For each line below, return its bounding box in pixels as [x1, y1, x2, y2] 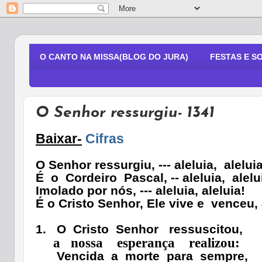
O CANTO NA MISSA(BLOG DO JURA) [40, 52, 188, 61]
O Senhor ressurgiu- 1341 [36, 105, 215, 121]
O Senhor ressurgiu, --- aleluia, [36, 158, 217, 172]
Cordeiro [65, 171, 117, 185]
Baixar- [36, 132, 82, 147]
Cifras [85, 132, 124, 147]
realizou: [189, 236, 240, 251]
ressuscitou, [169, 222, 243, 236]
